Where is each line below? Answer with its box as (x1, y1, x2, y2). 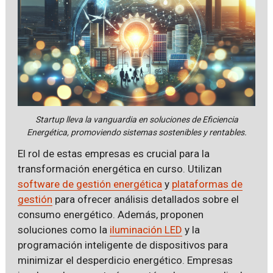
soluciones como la (17, 223, 110, 236)
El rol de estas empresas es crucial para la (17, 147, 210, 160)
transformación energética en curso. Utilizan (17, 162, 222, 175)
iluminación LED (109, 223, 182, 236)
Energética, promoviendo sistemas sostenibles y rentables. (26, 127, 247, 137)
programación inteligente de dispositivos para (17, 238, 228, 251)
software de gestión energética (17, 177, 162, 190)
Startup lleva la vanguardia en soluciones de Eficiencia (35, 114, 238, 124)
